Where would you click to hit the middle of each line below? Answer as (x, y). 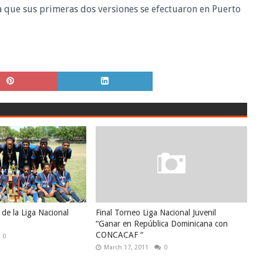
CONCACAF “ (119, 235)
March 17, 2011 (126, 247)
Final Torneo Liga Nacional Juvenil (156, 213)
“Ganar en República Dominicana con (161, 224)
